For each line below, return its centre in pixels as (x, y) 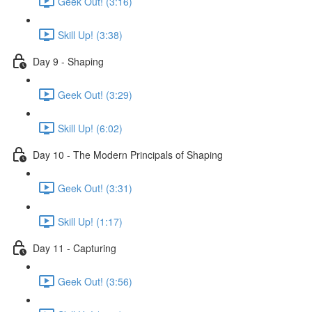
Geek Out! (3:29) (95, 94)
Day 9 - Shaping (68, 61)
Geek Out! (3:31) (95, 188)
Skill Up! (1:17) (90, 221)
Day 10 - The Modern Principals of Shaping (128, 154)
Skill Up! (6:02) (90, 128)
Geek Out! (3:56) (95, 281)
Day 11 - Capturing (75, 248)
